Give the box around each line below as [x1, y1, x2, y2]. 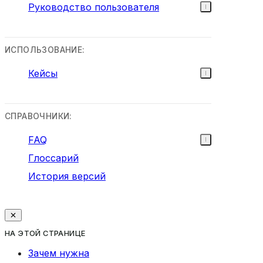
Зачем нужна [28, 247, 89, 259]
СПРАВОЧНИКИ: [5, 112, 72, 122]
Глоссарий [28, 152, 79, 164]
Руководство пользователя [28, 1, 159, 14]
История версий [28, 170, 106, 182]
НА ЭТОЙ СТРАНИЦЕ [5, 228, 86, 238]
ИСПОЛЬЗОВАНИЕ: [5, 45, 85, 55]
